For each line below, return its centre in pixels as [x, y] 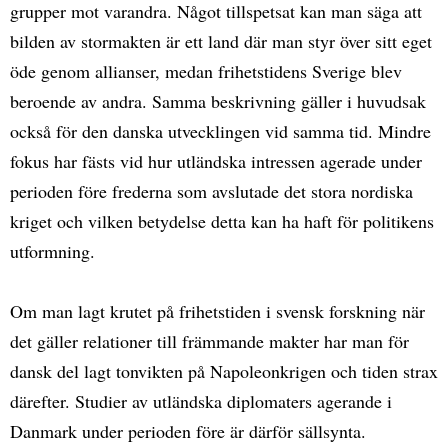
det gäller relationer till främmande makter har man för [209, 340]
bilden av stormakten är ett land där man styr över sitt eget [221, 40]
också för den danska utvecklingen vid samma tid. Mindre [220, 130]
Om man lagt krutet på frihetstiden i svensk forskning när [217, 310]
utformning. [52, 250]
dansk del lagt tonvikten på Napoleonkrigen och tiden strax [224, 370]
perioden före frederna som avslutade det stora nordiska [211, 190]
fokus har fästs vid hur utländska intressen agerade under [216, 160]
